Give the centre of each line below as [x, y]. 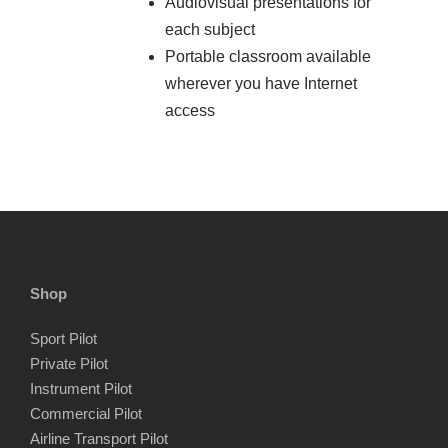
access [190, 111]
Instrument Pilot [81, 389]
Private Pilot [69, 364]
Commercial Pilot [86, 414]
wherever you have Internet [261, 84]
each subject [210, 30]
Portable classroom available [268, 57]
